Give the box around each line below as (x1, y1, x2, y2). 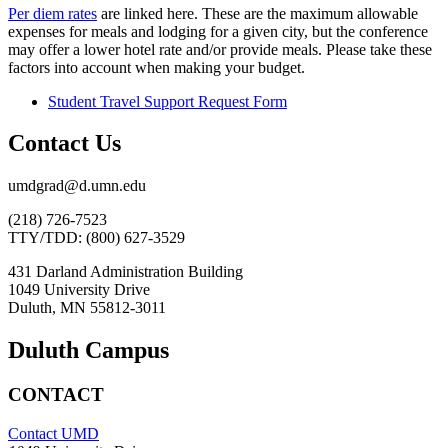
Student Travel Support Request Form (48, 92, 287, 110)
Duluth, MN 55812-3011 (8, 299, 166, 317)
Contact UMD (8, 424, 99, 442)
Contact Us (8, 130, 121, 157)
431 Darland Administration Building (8, 263, 243, 281)
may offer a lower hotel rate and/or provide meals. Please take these (8, 40, 432, 58)
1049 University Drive (8, 281, 150, 299)
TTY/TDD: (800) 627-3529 (8, 229, 185, 247)
